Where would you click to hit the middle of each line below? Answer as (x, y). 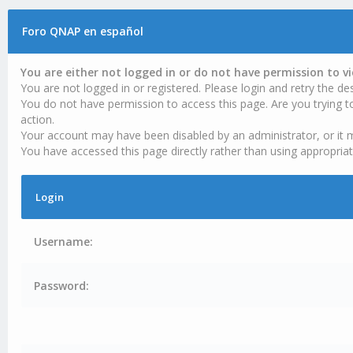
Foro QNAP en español (82, 31)
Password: (62, 286)
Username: (64, 242)
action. (38, 119)
